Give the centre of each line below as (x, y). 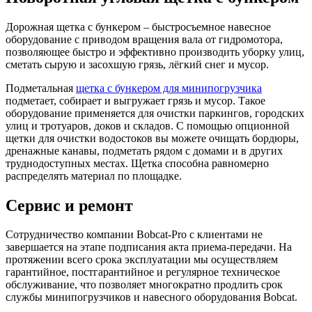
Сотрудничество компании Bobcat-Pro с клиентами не (134, 235)
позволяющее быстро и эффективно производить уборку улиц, (155, 52)
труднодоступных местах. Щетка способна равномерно (137, 163)
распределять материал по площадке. (94, 175)
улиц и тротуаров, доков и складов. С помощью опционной (148, 125)
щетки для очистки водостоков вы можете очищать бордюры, (152, 138)
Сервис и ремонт (69, 205)
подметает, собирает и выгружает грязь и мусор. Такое (135, 100)
